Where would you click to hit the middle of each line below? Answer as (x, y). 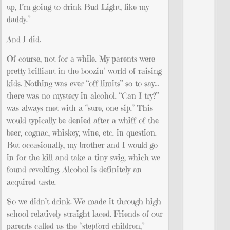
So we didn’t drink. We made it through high (84, 202)
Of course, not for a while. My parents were (81, 59)
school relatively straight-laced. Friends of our (85, 214)
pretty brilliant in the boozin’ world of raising (84, 71)
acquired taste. (31, 182)
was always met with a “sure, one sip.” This (80, 108)
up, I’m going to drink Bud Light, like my (78, 7)
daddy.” (18, 19)
